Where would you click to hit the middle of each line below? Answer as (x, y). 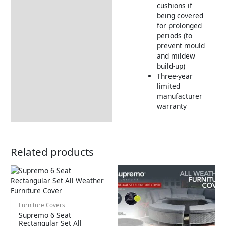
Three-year (175, 76)
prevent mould (181, 45)
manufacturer (179, 96)
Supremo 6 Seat (45, 215)
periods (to (174, 35)
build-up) (171, 66)
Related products (52, 152)
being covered (180, 15)
